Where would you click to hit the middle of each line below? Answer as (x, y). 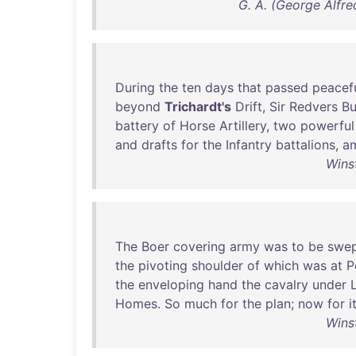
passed (287, 87)
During (135, 87)
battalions (306, 145)
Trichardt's (198, 106)
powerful (327, 126)
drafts (159, 145)
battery (137, 126)
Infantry (249, 145)
